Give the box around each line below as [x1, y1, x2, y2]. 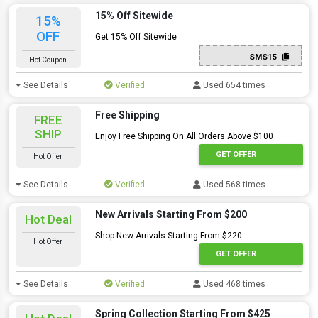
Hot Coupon [29, 56, 67, 64]
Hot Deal [24, 212, 72, 226]
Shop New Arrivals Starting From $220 [94, 231, 242, 241]
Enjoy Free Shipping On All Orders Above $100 [94, 131, 273, 141]
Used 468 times [201, 279, 266, 289]
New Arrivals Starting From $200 [94, 209, 247, 220]
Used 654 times [201, 80, 266, 90]
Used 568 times [201, 180, 266, 190]
